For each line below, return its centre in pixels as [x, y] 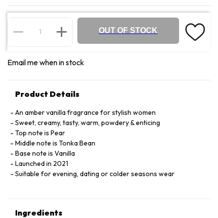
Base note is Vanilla [45, 153]
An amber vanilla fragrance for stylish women [85, 112]
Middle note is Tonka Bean [55, 143]
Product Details [47, 94]
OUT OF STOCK [128, 30]
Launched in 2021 [42, 163]
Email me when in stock [46, 62]
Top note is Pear [40, 133]
